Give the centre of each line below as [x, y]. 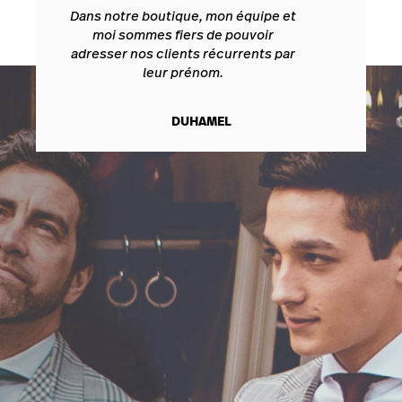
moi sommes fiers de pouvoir [183, 34]
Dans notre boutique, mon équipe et [183, 15]
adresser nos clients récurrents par [183, 53]
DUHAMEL [201, 121]
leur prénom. [183, 72]
